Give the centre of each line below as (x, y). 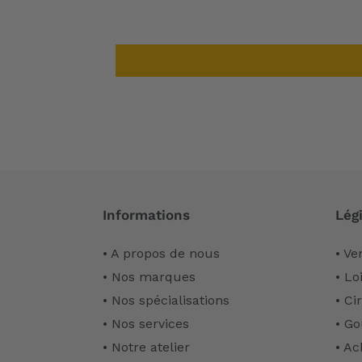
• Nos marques (149, 276)
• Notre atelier (146, 347)
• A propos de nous (161, 253)
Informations (146, 215)
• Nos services (146, 323)
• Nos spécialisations (166, 300)
